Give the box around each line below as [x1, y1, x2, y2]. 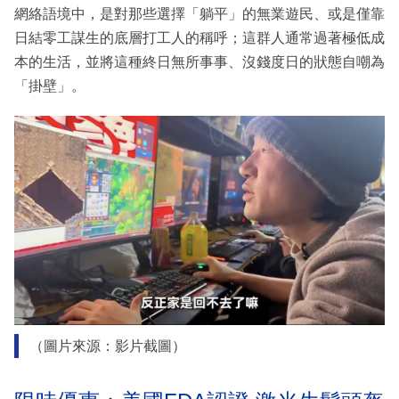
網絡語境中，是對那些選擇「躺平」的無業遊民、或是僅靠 [14, 5, 385, 21]
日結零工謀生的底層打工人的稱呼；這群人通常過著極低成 [14, 29, 385, 45]
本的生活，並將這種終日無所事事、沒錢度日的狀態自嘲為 [14, 53, 385, 69]
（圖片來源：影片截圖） [28, 338, 186, 354]
